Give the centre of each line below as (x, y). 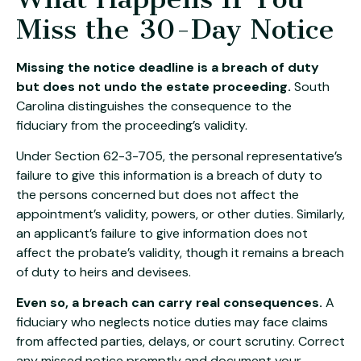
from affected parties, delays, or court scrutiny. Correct (180, 342)
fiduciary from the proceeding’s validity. (132, 125)
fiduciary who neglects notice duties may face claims (172, 322)
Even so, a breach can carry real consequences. (169, 303)
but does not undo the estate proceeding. (154, 86)
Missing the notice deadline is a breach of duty (168, 67)
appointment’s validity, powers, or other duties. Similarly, (180, 214)
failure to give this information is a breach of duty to (169, 175)
